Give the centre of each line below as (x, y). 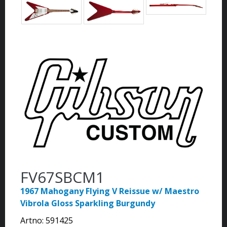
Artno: (33, 220)
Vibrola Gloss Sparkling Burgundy (88, 203)
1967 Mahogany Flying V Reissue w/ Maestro (110, 191)
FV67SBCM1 (62, 177)
